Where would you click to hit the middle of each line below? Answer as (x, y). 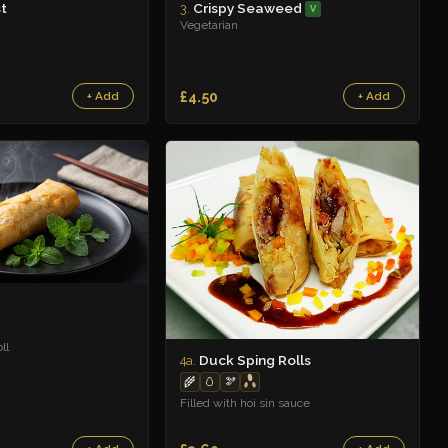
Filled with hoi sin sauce (245, 402)
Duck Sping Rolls (253, 359)
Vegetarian (209, 25)
